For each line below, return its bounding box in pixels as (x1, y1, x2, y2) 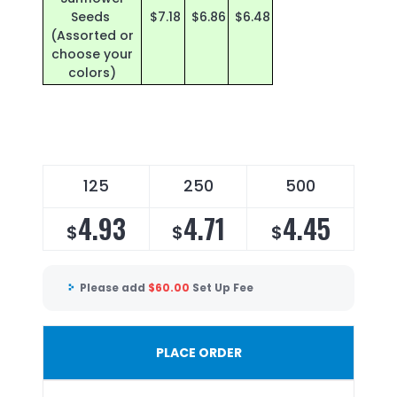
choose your (51, 45, 133, 64)
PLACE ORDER (155, 343, 242, 362)
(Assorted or (51, 27, 134, 45)
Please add (80, 280, 148, 296)
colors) (68, 64, 116, 82)
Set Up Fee (192, 280, 253, 296)
